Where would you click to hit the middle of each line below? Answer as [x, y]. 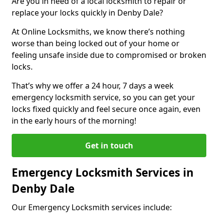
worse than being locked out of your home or [96, 43]
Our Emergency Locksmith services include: [92, 207]
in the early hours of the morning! [74, 120]
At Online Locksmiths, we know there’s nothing [98, 31]
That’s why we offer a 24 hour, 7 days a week [93, 85]
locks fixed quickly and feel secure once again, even [106, 109]
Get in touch [109, 145]
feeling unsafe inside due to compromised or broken [109, 55]
